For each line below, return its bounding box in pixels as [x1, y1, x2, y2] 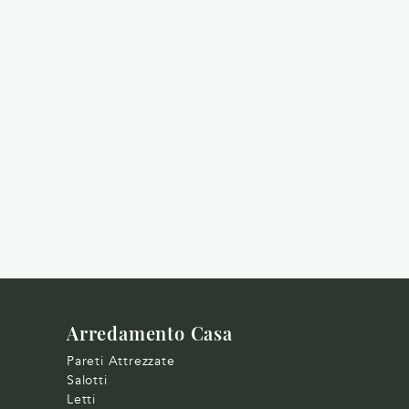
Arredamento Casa [67, 320, 233, 345]
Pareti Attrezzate [67, 351, 175, 370]
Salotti [67, 371, 108, 389]
